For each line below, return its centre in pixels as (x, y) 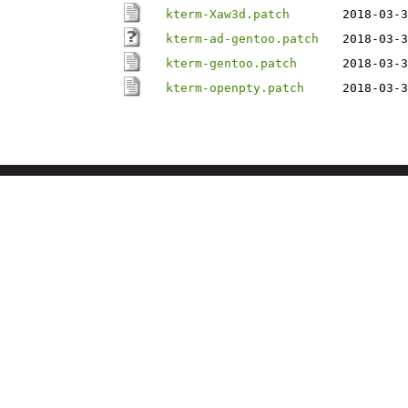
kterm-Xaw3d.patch (228, 14)
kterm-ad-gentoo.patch (242, 39)
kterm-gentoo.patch (231, 63)
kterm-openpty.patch (235, 88)
